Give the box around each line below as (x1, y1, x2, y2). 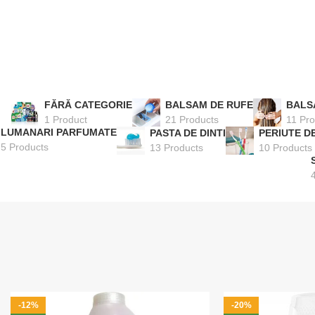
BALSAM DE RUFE (165, 99, 253, 111)
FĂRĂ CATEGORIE (44, 99, 132, 111)
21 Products (165, 114, 219, 126)
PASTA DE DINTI (150, 127, 226, 139)
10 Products (259, 142, 312, 154)
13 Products (150, 142, 203, 154)
